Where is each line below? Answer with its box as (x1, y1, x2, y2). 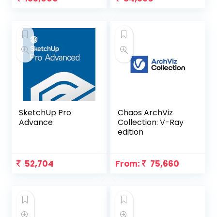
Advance (19, 116, 53, 128)
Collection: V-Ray (118, 116, 184, 128)
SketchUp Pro (19, 107, 72, 118)
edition (118, 126, 144, 138)
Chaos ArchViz (118, 107, 173, 118)
